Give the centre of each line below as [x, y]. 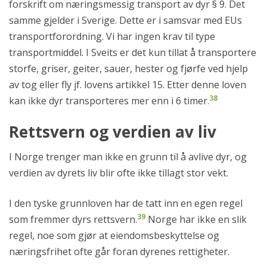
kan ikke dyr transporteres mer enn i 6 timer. [109, 101]
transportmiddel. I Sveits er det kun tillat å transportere [133, 53]
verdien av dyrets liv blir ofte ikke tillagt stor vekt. [119, 173]
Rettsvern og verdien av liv [113, 132]
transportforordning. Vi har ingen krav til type [112, 37]
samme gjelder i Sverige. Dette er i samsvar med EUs [125, 21]
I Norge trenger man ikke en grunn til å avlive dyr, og [128, 157]
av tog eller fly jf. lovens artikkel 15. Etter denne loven [128, 85]
